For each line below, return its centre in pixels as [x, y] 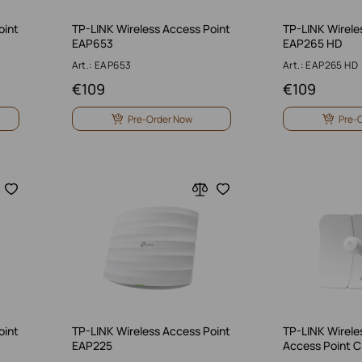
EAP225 [92, 345]
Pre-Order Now [160, 119]
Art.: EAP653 [101, 65]
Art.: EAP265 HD [320, 65]
